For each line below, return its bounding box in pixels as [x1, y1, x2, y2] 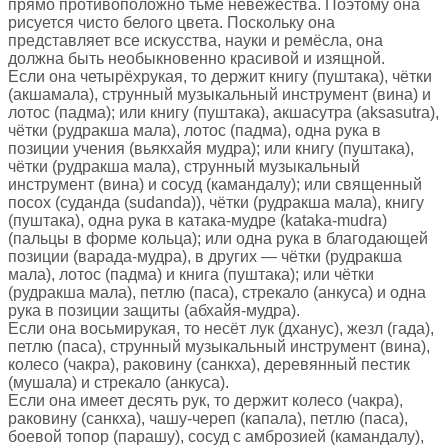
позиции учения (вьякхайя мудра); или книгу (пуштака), [8, 139, 414, 157]
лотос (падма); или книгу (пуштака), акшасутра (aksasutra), [8, 103, 439, 121]
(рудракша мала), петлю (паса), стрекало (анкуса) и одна [8, 283, 426, 301]
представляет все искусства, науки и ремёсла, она [8, 31, 383, 49]
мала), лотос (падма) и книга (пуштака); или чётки [8, 265, 374, 283]
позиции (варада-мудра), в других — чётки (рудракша [8, 247, 406, 265]
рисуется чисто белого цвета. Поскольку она [8, 13, 335, 31]
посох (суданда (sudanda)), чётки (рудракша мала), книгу [8, 193, 424, 211]
